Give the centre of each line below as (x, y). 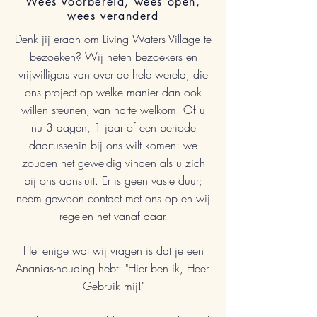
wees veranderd (113, 16)
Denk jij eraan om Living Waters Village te (113, 39)
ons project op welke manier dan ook (113, 92)
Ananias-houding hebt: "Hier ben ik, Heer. (113, 268)
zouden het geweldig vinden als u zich (113, 163)
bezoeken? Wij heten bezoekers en (113, 57)
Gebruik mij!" (113, 286)
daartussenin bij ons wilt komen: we (113, 145)
